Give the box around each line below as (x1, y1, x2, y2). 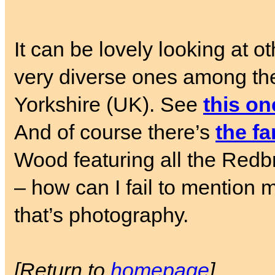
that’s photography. (14, 203, 188, 227)
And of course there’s (14, 120, 215, 144)
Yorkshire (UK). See (14, 93, 203, 117)
